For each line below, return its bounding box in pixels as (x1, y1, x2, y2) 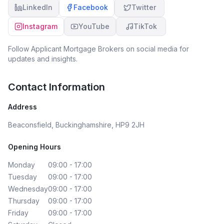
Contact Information (8, 81, 105, 93)
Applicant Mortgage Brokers (31, 44, 124, 53)
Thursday (8, 196, 39, 205)
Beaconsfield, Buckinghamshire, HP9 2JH (8, 120, 144, 129)
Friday (8, 208, 28, 217)
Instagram (22, 22, 57, 30)
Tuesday (8, 172, 37, 181)
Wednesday (8, 184, 48, 193)
